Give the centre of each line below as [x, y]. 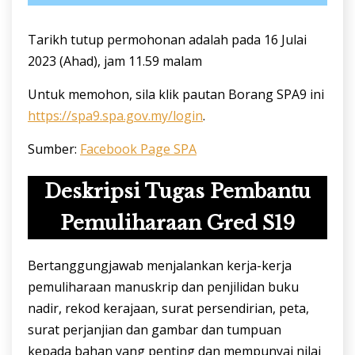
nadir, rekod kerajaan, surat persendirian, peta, [168, 308]
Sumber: [54, 149]
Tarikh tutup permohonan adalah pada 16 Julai [167, 39]
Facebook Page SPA [138, 149]
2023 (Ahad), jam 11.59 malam [115, 61]
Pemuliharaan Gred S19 [177, 223]
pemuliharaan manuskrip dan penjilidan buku [163, 286]
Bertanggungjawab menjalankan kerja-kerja [160, 265]
